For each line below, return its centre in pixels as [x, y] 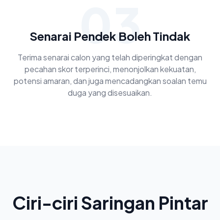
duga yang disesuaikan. [110, 93]
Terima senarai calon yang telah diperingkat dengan [110, 57]
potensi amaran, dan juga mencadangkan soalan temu [110, 81]
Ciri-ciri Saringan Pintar [110, 203]
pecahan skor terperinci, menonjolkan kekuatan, [110, 69]
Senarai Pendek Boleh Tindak [110, 36]
